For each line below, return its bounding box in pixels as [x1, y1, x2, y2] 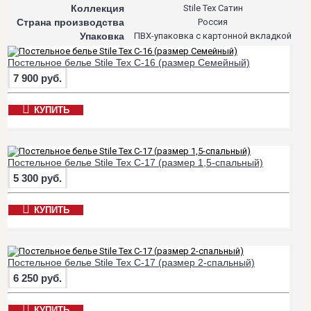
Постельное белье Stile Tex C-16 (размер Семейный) [8, 56, 250, 68]
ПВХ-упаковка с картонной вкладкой [134, 30, 292, 41]
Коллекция [71, 2, 124, 14]
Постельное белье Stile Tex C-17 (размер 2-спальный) [8, 256, 255, 268]
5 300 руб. [13, 171, 62, 184]
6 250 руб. [13, 271, 62, 284]
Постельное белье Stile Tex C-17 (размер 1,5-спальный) [8, 156, 263, 168]
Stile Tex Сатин [183, 2, 243, 13]
